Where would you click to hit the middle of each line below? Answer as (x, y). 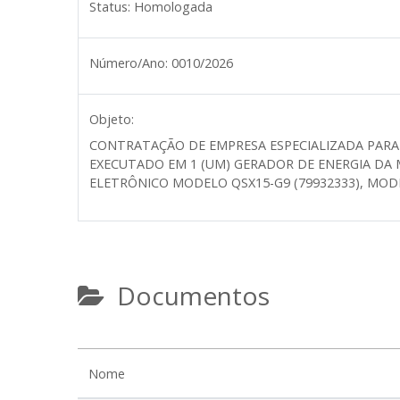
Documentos (187, 296)
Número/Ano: (129, 63)
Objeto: (112, 119)
